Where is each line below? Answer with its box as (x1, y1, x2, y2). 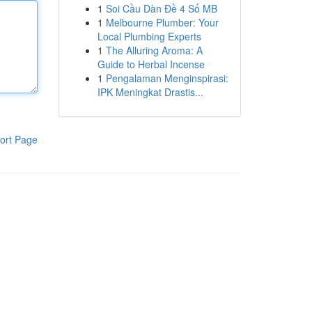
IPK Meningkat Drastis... (97, 85, 203, 99)
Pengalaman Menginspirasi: (105, 71, 228, 85)
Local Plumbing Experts (97, 29, 201, 43)
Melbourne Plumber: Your (105, 15, 219, 29)
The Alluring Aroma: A (105, 43, 203, 57)
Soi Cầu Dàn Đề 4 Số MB (105, 1, 217, 15)
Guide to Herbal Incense (97, 57, 205, 71)
